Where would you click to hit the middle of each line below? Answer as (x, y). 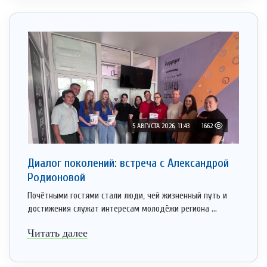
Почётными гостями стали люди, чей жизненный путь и (127, 196)
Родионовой (56, 178)
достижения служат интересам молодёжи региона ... (122, 209)
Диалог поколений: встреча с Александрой (128, 163)
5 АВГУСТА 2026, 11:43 (161, 126)
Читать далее (58, 233)
